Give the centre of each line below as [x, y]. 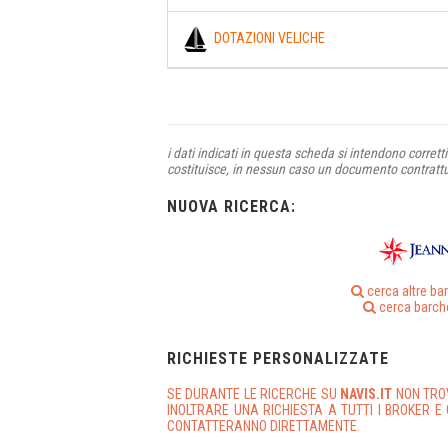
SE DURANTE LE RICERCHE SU [252, 393]
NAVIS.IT [366, 393]
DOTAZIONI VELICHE [266, 37]
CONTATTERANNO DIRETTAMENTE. [263, 425]
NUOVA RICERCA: [231, 206]
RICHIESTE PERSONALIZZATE [278, 358]
